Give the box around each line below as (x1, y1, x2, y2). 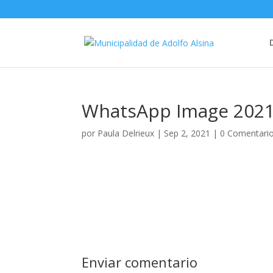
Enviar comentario (82, 253, 198, 271)
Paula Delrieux (97, 127, 155, 139)
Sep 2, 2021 (164, 127, 211, 139)
